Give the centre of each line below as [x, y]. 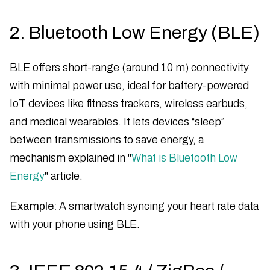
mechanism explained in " [71, 158]
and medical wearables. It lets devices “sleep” [117, 121]
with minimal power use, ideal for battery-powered [129, 85]
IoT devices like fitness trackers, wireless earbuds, [129, 103]
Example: [33, 206]
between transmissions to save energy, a [107, 140]
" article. [64, 176]
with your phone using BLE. [75, 224]
